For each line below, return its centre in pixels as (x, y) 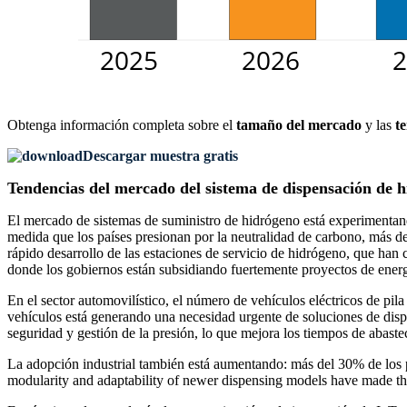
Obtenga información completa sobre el (122, 125)
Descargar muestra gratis (160, 156)
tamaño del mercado (299, 125)
